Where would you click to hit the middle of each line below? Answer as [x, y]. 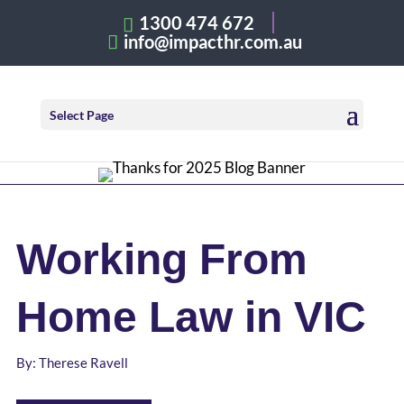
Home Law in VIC [191, 317]
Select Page [81, 115]
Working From [161, 259]
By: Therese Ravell [72, 363]
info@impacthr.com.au [212, 42]
